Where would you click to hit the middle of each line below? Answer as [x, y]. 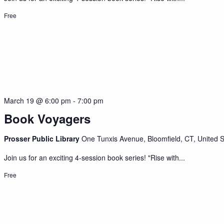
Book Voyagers [47, 119]
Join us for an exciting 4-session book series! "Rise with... [95, 158]
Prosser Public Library [43, 139]
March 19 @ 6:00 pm [38, 101]
